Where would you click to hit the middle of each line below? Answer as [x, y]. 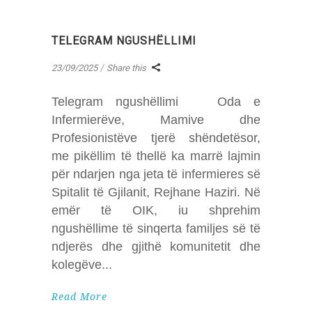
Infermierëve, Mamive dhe [156, 119]
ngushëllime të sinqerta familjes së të [156, 228]
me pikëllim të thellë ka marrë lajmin [156, 156]
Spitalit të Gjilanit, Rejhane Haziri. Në [156, 192]
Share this [126, 68]
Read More [79, 296]
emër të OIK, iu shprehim [156, 210]
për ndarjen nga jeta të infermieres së [156, 174]
